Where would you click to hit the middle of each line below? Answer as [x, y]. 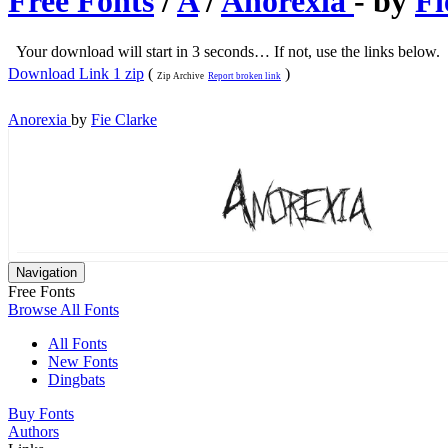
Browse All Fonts [63, 309]
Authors [33, 431]
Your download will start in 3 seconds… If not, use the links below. [228, 52]
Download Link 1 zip [76, 73]
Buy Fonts [41, 413]
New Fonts [83, 361]
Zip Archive [180, 75]
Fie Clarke [124, 119]
